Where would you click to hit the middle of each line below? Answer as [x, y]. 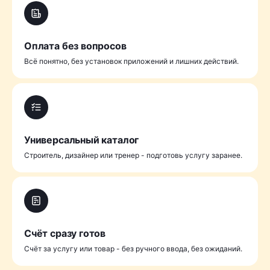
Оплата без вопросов [75, 46]
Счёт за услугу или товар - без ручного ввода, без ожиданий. [133, 249]
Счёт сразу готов [65, 234]
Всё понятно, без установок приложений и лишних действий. [131, 61]
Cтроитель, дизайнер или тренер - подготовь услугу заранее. [133, 155]
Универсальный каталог [82, 140]
